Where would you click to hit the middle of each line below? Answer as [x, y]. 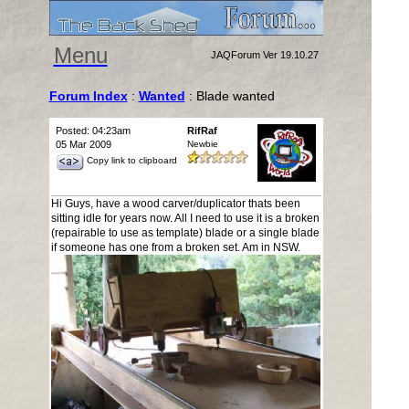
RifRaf [202, 131]
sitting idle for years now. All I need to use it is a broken [185, 218]
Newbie [202, 144]
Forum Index [88, 96]
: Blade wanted [230, 96]
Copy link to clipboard [131, 161]
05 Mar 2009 [83, 144]
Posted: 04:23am [93, 131]
